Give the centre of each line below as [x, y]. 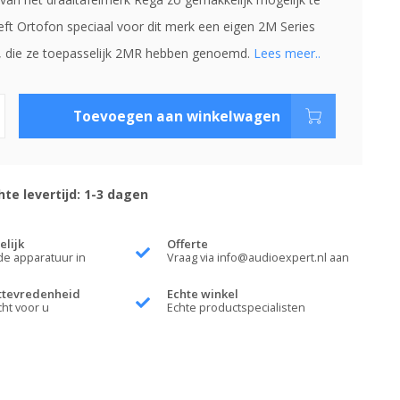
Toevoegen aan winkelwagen [177, 116]
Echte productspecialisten [237, 308]
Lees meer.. [287, 53]
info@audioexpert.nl [272, 258]
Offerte [188, 244]
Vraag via [192, 258]
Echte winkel [203, 294]
